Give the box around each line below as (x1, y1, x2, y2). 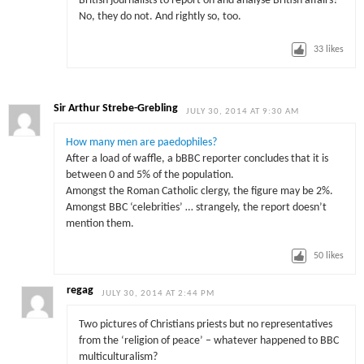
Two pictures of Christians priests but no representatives (78, 318, 332, 330)
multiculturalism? (78, 351, 158, 362)
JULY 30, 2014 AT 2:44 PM (102, 289, 215, 299)
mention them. (65, 218, 134, 229)
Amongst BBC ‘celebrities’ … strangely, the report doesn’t (65, 201, 327, 213)
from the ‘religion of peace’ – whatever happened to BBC (78, 335, 339, 346)
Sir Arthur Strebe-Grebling (54, 103, 179, 115)
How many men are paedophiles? (65, 136, 217, 148)
